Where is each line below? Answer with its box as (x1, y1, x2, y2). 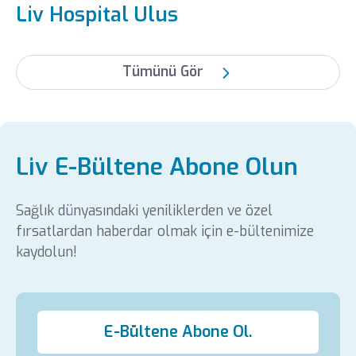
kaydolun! (15, 242, 77, 261)
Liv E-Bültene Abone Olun (15, 151, 298, 184)
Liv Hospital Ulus (15, 2, 178, 29)
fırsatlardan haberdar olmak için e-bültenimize (15, 222, 314, 241)
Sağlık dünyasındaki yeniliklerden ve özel (15, 201, 273, 220)
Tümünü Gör (122, 63, 208, 82)
